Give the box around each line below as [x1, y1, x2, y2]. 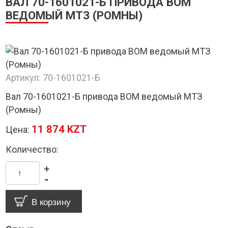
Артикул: [6, 72, 43, 83]
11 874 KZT [32, 123, 87, 136]
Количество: [6, 144, 59, 155]
